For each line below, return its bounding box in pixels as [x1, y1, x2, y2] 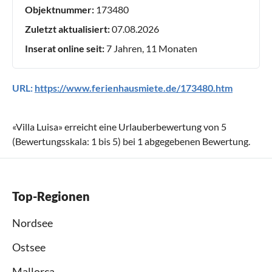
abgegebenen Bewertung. [143, 135, 250, 148]
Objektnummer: [25, 4, 94, 16]
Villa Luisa [16, 121, 58, 133]
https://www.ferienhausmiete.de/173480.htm [35, 82, 233, 94]
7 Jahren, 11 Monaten [104, 42, 197, 55]
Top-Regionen [12, 189, 90, 204]
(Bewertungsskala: [12, 135, 91, 148]
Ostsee [12, 240, 46, 254]
